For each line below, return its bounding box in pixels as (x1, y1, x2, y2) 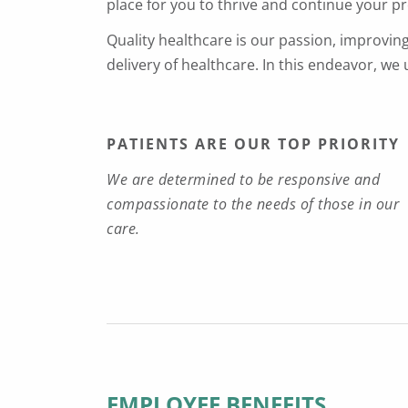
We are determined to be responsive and (107, 169, 380, 189)
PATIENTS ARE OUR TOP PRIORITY (107, 134, 400, 154)
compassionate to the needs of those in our (107, 194, 399, 214)
